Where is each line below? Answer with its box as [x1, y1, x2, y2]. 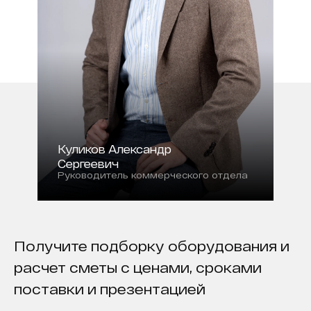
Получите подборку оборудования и [14, 237, 289, 254]
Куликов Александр [58, 142, 171, 155]
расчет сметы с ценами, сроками [14, 258, 262, 276]
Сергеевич [58, 156, 119, 170]
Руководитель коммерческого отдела [58, 169, 248, 180]
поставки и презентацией [14, 280, 205, 297]
